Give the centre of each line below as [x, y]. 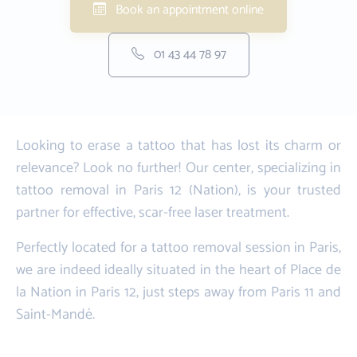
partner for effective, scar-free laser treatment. [153, 212]
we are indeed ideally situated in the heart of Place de [178, 270]
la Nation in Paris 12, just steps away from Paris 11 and [178, 292]
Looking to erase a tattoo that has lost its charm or [178, 145]
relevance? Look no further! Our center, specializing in [178, 168]
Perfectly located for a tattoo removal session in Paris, [178, 247]
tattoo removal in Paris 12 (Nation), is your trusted [178, 190]
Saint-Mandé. [55, 314]
